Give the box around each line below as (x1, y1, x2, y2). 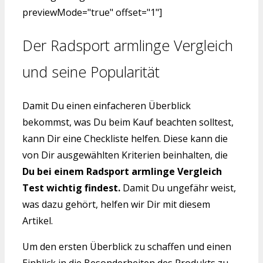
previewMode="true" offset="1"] (22, 5, 162, 19)
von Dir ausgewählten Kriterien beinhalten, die (22, 149, 228, 162)
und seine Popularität (22, 62, 160, 82)
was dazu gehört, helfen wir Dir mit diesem (22, 198, 210, 211)
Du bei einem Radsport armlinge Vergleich (22, 165, 222, 178)
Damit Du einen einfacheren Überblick (22, 99, 191, 113)
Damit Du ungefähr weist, (120, 181, 236, 195)
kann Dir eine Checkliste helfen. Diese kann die (22, 132, 228, 146)
